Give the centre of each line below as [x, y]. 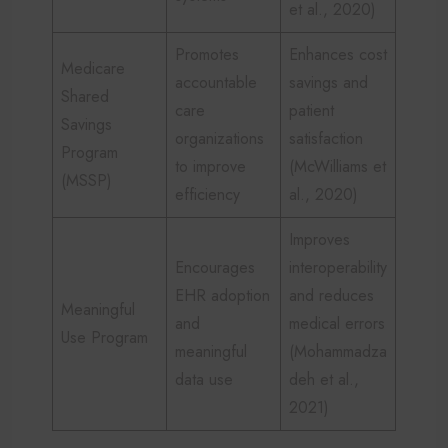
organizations [219, 138]
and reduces [331, 295]
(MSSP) [86, 180]
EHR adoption [222, 295]
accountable [216, 82]
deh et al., [324, 379]
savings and [328, 82]
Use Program [104, 337]
